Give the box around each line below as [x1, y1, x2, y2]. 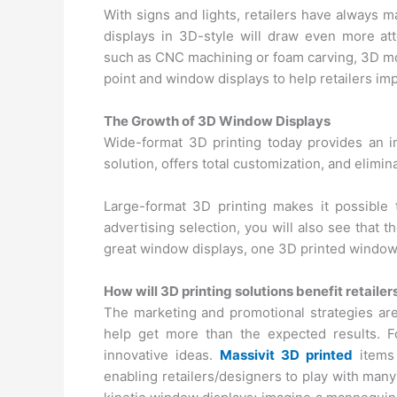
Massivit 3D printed [220, 346, 353, 363]
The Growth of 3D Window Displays [104, 113, 331, 129]
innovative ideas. [104, 346, 220, 363]
